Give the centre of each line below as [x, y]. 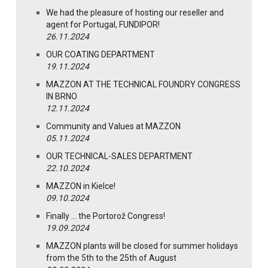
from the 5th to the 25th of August [111, 258]
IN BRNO [62, 97]
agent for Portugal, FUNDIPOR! [103, 25]
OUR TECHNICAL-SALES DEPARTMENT [119, 156]
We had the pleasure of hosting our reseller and [135, 13]
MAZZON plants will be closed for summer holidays [142, 246]
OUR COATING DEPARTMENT [100, 55]
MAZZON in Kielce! [81, 186]
